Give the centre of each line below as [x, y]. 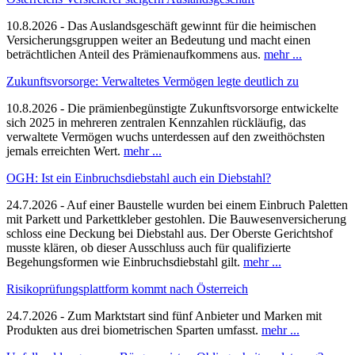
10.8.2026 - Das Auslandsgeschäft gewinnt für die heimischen [161, 25]
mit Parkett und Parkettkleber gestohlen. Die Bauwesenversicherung [176, 219]
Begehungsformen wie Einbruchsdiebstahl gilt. [125, 261]
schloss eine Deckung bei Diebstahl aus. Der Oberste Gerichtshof [170, 233]
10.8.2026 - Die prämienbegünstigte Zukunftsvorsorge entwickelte [172, 108]
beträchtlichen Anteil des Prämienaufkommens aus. [135, 54]
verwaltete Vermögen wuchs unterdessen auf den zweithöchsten [166, 136]
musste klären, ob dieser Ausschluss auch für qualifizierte [149, 247]
